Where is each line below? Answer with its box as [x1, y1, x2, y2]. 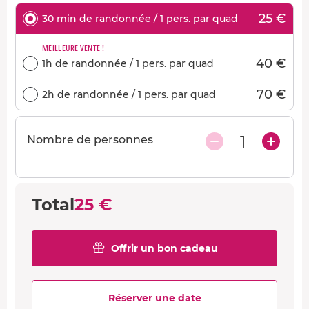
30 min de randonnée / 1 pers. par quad [42, 12, 238, 25]
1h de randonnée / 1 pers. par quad [42, 57, 214, 70]
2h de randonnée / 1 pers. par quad [42, 88, 216, 101]
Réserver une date [108, 291, 201, 304]
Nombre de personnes [27, 132, 153, 146]
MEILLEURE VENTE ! [42, 41, 105, 54]
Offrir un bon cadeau [110, 241, 218, 255]
